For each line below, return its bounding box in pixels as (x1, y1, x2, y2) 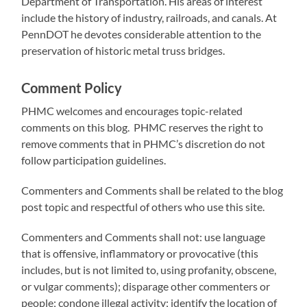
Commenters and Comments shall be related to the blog (21, 183, 284, 197)
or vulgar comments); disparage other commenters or (21, 279, 271, 293)
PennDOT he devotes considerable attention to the (21, 27, 262, 40)
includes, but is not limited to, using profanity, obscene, (21, 262, 277, 276)
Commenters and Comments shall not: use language (21, 230, 266, 243)
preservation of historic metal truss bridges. (21, 43, 225, 57)
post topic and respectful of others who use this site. (21, 199, 265, 213)
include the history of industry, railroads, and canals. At (21, 10, 278, 24)
